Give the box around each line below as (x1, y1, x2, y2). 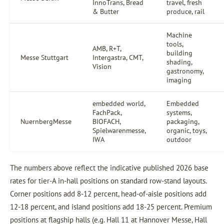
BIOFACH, (92, 117, 120, 126)
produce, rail (166, 7, 204, 16)
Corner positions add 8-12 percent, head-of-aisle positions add (10, 189, 206, 198)
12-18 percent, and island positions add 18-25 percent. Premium (10, 202, 212, 211)
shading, (166, 57, 192, 66)
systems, (166, 108, 191, 117)
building (166, 48, 192, 57)
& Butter (92, 7, 119, 16)
